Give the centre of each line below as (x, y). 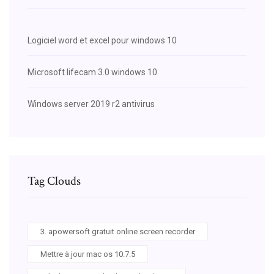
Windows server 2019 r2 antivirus (91, 104)
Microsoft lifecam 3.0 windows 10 (92, 72)
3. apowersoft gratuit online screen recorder (118, 231)
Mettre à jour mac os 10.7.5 (88, 254)
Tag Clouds (54, 181)
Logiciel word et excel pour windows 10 (102, 40)
